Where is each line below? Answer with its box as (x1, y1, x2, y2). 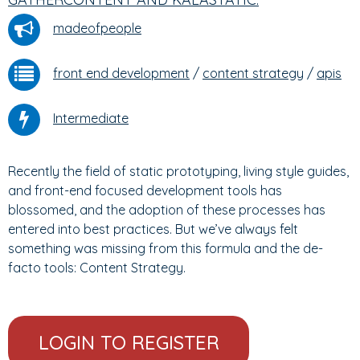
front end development (53, 65, 190, 82)
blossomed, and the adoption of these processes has (8, 202, 325, 218)
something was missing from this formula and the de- (8, 240, 323, 256)
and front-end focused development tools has (8, 182, 282, 198)
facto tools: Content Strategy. (8, 260, 186, 276)
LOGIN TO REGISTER (38, 330, 219, 354)
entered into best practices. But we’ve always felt (8, 221, 298, 237)
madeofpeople (53, 20, 141, 37)
